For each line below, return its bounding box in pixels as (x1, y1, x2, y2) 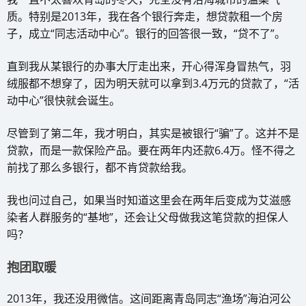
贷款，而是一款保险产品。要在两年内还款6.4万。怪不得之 (7, 142, 295, 158)
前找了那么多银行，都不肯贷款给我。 (7, 159, 193, 175)
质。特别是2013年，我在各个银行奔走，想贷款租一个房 (7, 8, 283, 24)
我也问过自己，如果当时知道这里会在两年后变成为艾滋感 (7, 192, 291, 208)
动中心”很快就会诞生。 (7, 92, 120, 108)
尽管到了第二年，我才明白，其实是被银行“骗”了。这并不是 (7, 125, 299, 141)
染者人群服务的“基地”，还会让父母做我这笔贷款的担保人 (7, 209, 288, 225)
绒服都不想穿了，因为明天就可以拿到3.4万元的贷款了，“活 (7, 75, 299, 91)
